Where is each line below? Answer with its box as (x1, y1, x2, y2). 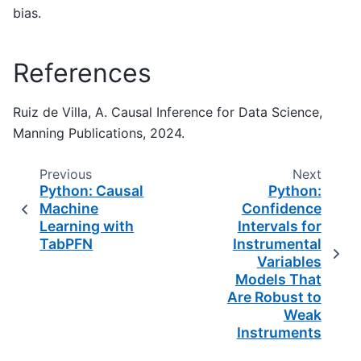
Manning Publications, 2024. (13, 125, 185, 142)
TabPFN (39, 235, 93, 253)
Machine (39, 200, 99, 218)
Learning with (39, 218, 135, 235)
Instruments (236, 324, 322, 342)
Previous (39, 166, 92, 183)
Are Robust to (226, 288, 322, 306)
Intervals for (237, 218, 322, 235)
